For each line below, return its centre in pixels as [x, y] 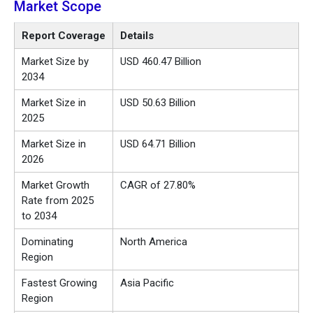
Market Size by [55, 62]
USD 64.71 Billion [158, 144]
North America [154, 242]
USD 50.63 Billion [158, 103]
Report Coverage [64, 36]
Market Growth [56, 185]
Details [137, 36]
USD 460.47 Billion [161, 62]
